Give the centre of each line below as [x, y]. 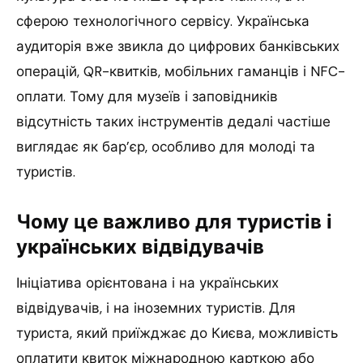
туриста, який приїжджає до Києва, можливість [177, 333]
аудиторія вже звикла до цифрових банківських [178, 46]
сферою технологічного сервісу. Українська [163, 21]
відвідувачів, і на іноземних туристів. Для [156, 307]
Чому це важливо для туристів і [174, 221]
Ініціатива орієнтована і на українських [147, 282]
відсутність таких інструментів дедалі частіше [173, 121]
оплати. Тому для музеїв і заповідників [147, 96]
